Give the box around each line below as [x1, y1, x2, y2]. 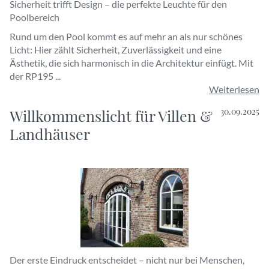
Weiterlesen [209, 83, 259, 95]
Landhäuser [10, 124, 90, 144]
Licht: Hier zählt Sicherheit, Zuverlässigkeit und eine [10, 44, 222, 55]
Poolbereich [10, 11, 59, 23]
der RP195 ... [10, 70, 61, 82]
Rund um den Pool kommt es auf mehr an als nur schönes [10, 31, 243, 42]
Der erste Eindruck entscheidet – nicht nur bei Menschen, [10, 254, 244, 265]
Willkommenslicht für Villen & [10, 106, 213, 125]
